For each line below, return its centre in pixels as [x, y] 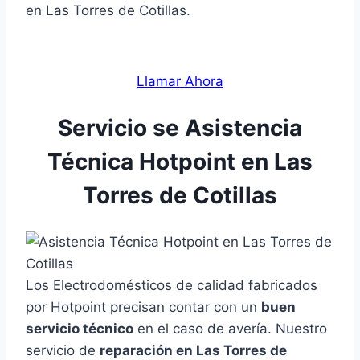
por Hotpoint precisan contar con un [143, 307]
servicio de [63, 350]
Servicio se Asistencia [180, 128]
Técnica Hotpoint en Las [180, 162]
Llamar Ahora [180, 82]
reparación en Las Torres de [193, 350]
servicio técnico [80, 328]
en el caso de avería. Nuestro [230, 328]
